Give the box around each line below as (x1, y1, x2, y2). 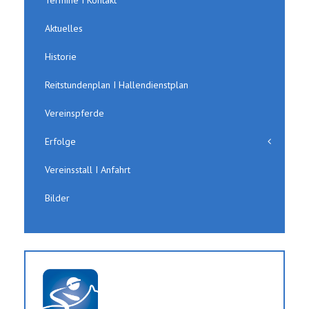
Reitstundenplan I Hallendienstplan (45, 78, 188, 91)
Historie (45, 50, 77, 63)
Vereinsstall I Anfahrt (45, 163, 130, 176)
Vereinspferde (45, 106, 104, 119)
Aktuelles (45, 21, 83, 34)
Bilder (45, 191, 70, 204)
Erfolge (45, 134, 76, 148)
